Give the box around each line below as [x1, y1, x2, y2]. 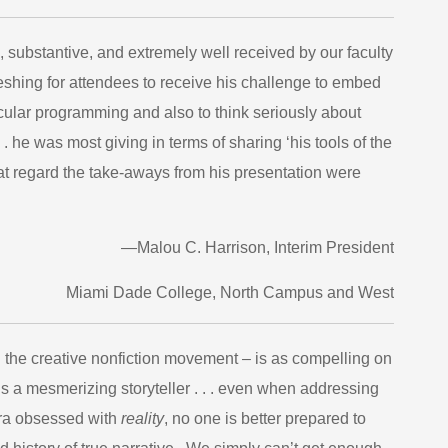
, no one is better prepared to [164, 410, 366, 427]
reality [121, 410, 164, 427]
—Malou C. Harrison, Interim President [121, 239, 394, 256]
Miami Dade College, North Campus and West [66, 284, 394, 301]
